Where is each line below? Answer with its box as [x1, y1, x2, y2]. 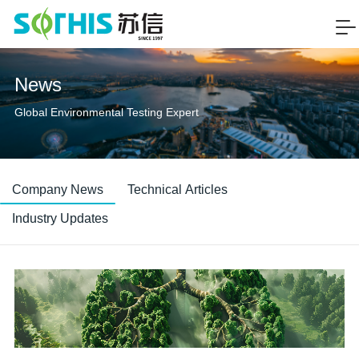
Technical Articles [127, 182, 228, 196]
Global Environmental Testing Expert [14, 105, 199, 119]
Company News [12, 182, 103, 196]
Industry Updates [12, 211, 108, 225]
